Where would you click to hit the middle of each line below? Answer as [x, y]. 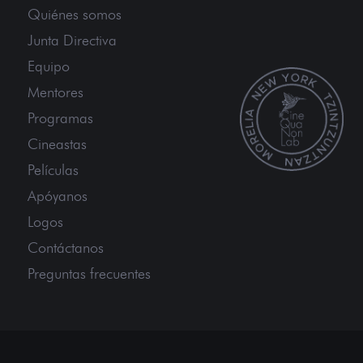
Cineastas [57, 144]
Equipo [49, 66]
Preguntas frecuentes [89, 273]
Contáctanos [66, 248]
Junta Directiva [72, 40]
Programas [60, 118]
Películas [53, 170]
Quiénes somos [75, 14]
